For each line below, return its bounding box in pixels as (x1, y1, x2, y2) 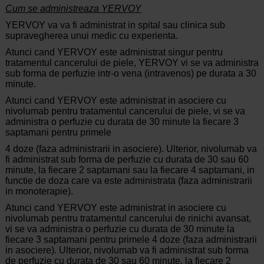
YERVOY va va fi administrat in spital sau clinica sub (5, 20, 225, 31)
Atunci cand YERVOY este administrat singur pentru (5, 47, 223, 58)
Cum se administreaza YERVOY (5, 4, 141, 14)
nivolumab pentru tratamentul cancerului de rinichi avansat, (5, 213, 251, 224)
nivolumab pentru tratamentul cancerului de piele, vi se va (5, 106, 245, 117)
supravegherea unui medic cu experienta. (5, 31, 178, 41)
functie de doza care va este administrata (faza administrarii (5, 176, 252, 186)
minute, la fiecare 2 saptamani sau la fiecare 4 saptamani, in (5, 165, 255, 176)
